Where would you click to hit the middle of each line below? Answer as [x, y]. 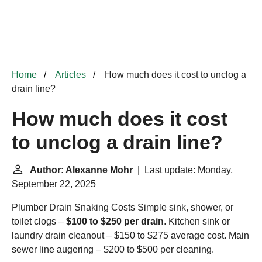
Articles [70, 75]
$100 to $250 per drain [115, 221]
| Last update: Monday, [183, 170]
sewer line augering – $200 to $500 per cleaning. [113, 249]
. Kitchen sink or [197, 221]
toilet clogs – [39, 221]
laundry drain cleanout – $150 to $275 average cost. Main [130, 235]
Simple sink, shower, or [184, 207]
